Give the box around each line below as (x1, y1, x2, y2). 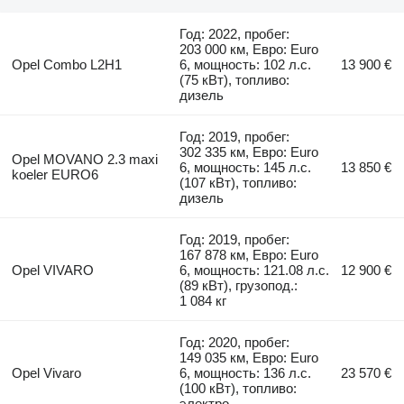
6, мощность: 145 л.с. (179, 159, 312, 175)
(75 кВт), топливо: (179, 71, 290, 87)
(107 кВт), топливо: (179, 174, 298, 190)
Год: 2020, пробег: (179, 334, 290, 350)
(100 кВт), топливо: (179, 380, 298, 396)
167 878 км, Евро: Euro (179, 246, 319, 262)
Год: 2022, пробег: (179, 25, 290, 41)
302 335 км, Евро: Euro (179, 143, 319, 160)
